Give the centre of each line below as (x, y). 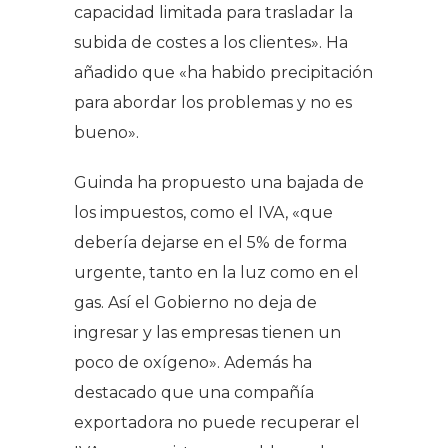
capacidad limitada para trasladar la (213, 12)
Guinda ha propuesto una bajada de (219, 182)
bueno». (106, 132)
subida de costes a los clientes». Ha (211, 42)
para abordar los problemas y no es (213, 102)
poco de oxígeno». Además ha (193, 362)
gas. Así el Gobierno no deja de (195, 302)
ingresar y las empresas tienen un (207, 332)
